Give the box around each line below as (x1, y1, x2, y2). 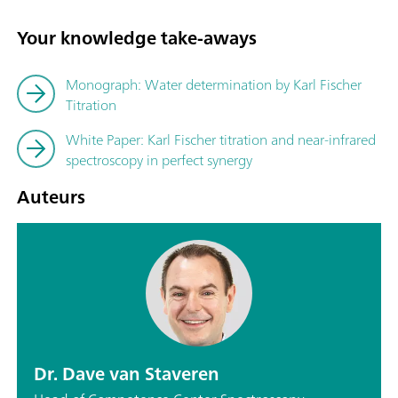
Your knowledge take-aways (17, 22, 257, 54)
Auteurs (17, 180, 85, 212)
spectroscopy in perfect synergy (66, 147, 252, 172)
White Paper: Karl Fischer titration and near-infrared (66, 126, 376, 152)
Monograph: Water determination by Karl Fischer (66, 71, 362, 97)
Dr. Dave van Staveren (34, 357, 219, 389)
